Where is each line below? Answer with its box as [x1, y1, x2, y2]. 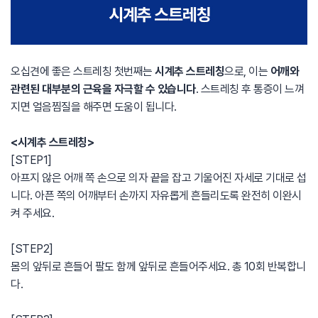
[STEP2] [11, 242, 53, 256]
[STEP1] [11, 153, 52, 167]
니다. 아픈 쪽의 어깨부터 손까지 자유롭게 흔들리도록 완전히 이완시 [11, 189, 302, 202]
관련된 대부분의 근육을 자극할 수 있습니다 [11, 82, 196, 96]
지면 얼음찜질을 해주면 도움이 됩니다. [11, 100, 177, 114]
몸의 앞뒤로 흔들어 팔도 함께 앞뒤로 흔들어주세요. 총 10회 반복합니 [11, 260, 306, 273]
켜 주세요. [11, 207, 54, 220]
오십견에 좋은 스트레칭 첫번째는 [11, 65, 155, 78]
